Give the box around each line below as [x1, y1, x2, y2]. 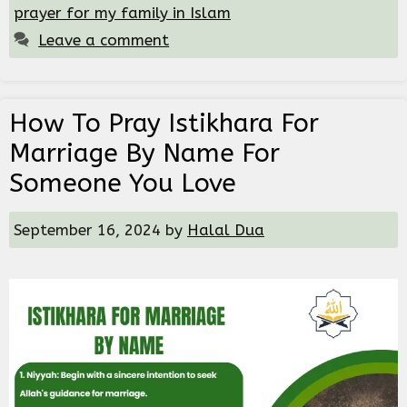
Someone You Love [9, 168, 236, 199]
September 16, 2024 [14, 221, 161, 240]
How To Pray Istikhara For [9, 108, 319, 139]
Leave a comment [38, 31, 170, 50]
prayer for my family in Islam [14, 4, 231, 23]
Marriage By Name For [9, 138, 280, 169]
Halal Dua [187, 221, 264, 240]
